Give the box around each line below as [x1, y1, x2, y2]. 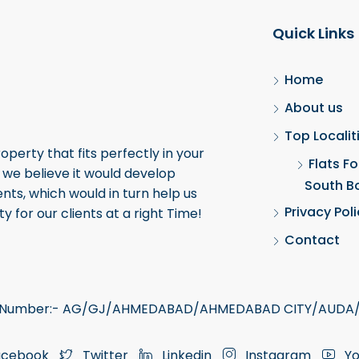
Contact [284, 231, 340, 250]
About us [284, 99, 343, 118]
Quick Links [272, 23, 354, 44]
